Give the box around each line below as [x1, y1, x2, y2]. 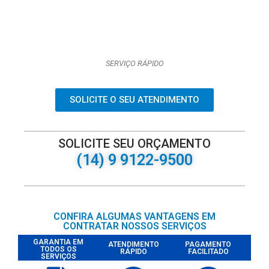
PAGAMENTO [185, 240, 232, 249]
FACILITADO [187, 247, 229, 256]
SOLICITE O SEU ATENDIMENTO [70, 94, 199, 105]
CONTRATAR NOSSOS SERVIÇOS [62, 220, 207, 232]
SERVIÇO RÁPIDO [105, 59, 164, 68]
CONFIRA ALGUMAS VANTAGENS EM [53, 210, 216, 222]
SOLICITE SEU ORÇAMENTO [58, 136, 211, 151]
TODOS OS [40, 244, 77, 253]
